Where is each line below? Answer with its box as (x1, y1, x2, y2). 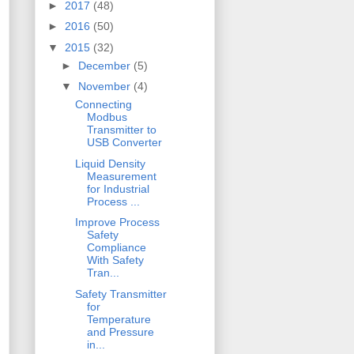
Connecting (74, 98, 132, 111)
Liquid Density (74, 156, 145, 170)
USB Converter (86, 136, 162, 149)
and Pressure (86, 325, 154, 338)
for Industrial (86, 182, 149, 195)
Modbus (86, 111, 127, 124)
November (77, 80, 134, 93)
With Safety (86, 254, 144, 267)
